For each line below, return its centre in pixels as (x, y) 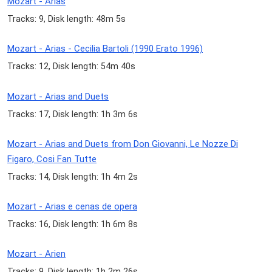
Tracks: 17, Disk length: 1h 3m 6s (73, 114)
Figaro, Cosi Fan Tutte (52, 159)
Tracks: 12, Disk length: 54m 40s (71, 66)
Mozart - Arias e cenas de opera (72, 206)
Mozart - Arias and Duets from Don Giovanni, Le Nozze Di (123, 144)
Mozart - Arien (36, 254)
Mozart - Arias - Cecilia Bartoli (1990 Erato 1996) (105, 49)
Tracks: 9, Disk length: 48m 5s (66, 19)
